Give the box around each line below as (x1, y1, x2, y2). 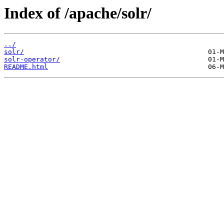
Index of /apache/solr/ (4, 4, 151, 22)
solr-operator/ (4, 55, 60, 63)
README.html (4, 63, 48, 71)
